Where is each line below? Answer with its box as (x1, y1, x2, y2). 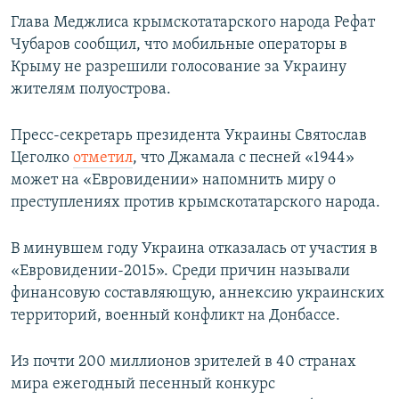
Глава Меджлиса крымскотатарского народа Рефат (11, 14, 375, 32)
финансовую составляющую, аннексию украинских (11, 285, 385, 303)
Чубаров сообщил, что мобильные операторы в (11, 37, 347, 54)
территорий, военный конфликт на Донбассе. (11, 307, 340, 325)
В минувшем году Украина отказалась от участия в (11, 240, 378, 258)
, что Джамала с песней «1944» (133, 150, 354, 167)
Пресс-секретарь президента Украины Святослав (11, 127, 367, 145)
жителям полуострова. (11, 81, 171, 99)
